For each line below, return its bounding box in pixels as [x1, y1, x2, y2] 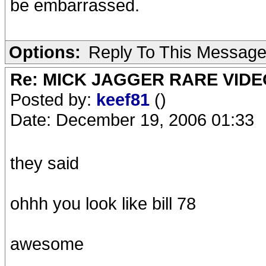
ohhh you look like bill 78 [10, 194, 196, 213]
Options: [9, 42, 81, 62]
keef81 [96, 90, 154, 109]
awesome [10, 234, 84, 254]
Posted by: [10, 90, 96, 109]
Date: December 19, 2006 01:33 [10, 110, 254, 129]
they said [10, 153, 79, 173]
